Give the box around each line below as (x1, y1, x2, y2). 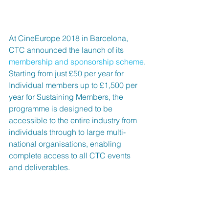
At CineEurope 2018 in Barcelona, (9, 33, 130, 43)
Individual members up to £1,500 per (9, 80, 139, 90)
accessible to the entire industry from (9, 115, 139, 125)
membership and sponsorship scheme (9, 56, 144, 66)
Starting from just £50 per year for (9, 68, 126, 78)
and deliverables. (9, 162, 72, 172)
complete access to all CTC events (9, 150, 132, 160)
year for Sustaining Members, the (9, 91, 125, 102)
